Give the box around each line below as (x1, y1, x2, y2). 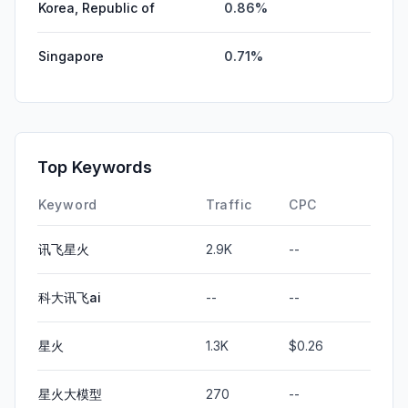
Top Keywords (37, 157, 152, 177)
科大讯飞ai (38, 289, 101, 305)
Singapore (38, 47, 104, 64)
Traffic (206, 196, 252, 212)
